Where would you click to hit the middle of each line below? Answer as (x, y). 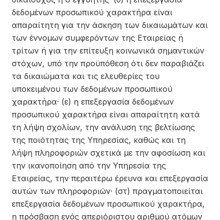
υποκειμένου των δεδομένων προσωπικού (92, 89)
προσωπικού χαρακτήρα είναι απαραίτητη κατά (106, 114)
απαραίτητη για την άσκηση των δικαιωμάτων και (110, 25)
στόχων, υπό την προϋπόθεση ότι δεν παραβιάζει (108, 63)
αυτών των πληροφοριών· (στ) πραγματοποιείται (107, 191)
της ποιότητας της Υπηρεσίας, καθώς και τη (99, 140)
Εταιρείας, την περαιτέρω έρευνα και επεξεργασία (110, 178)
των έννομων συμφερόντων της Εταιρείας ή (97, 38)
